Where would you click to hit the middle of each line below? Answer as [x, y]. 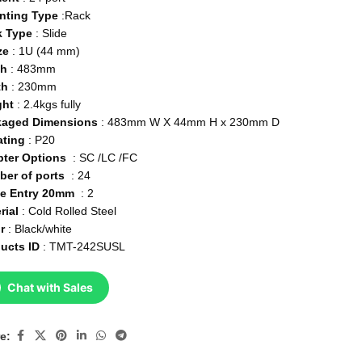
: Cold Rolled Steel [68, 211]
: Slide [52, 34]
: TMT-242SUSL [84, 247]
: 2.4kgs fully [49, 105]
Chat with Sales [51, 288]
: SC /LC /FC [104, 158]
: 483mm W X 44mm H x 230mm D [191, 122]
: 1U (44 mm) [45, 51]
